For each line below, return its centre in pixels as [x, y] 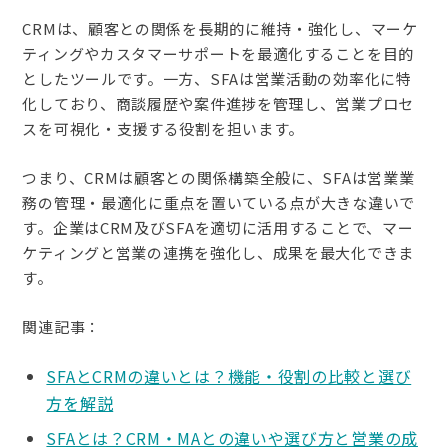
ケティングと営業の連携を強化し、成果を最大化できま [218, 252]
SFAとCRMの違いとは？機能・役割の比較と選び [229, 375]
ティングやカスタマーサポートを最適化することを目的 [218, 53]
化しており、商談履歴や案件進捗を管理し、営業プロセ [218, 103]
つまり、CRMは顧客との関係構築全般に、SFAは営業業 [218, 177]
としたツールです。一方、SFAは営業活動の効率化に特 [217, 78]
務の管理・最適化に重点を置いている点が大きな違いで [218, 202]
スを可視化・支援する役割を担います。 [163, 128]
